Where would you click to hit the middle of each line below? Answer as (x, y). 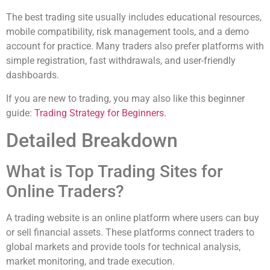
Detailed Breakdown (92, 141)
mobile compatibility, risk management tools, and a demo (127, 32)
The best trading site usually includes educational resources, (134, 17)
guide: (20, 113)
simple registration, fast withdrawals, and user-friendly (121, 61)
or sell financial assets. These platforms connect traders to (130, 233)
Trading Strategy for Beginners (99, 113)
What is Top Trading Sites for (115, 172)
